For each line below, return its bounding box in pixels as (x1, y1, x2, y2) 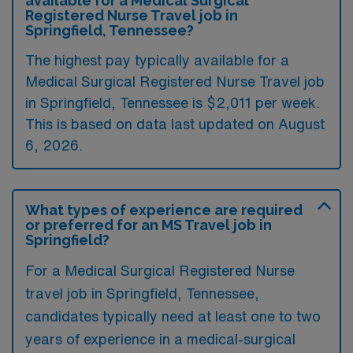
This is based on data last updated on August (25, 117, 325, 131)
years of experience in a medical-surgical (25, 332, 295, 346)
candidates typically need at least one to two (25, 309, 321, 323)
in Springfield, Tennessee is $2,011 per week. (25, 95, 320, 110)
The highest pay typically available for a (25, 53, 289, 67)
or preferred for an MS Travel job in (25, 217, 272, 233)
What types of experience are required (25, 202, 303, 218)
